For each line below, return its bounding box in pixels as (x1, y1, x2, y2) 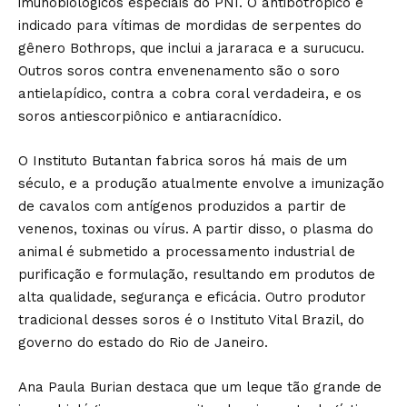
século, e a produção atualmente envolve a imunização (18, 175, 384, 192)
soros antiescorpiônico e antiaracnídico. (18, 108, 282, 124)
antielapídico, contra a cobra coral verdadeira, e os (18, 85, 362, 102)
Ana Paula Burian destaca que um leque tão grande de (18, 379, 382, 395)
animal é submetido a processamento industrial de (18, 243, 355, 260)
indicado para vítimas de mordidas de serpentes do (18, 17, 362, 34)
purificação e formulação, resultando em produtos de (18, 266, 375, 283)
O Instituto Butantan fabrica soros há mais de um (18, 153, 347, 169)
